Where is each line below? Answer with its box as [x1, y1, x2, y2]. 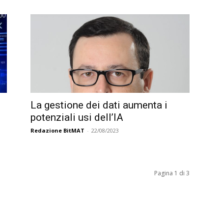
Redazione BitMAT [30, 127, 84, 134]
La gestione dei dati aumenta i [30, 99, 167, 111]
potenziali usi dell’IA [30, 111, 123, 123]
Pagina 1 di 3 [154, 169, 190, 177]
